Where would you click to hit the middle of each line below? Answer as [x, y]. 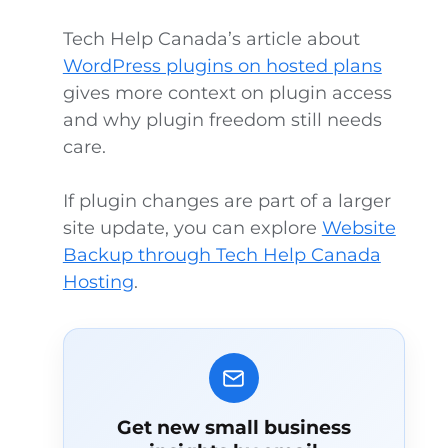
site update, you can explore [192, 228]
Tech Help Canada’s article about [211, 39]
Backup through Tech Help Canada [221, 255]
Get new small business [233, 427]
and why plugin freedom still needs [222, 120]
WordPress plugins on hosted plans [222, 66]
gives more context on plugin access [227, 93]
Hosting [98, 282]
